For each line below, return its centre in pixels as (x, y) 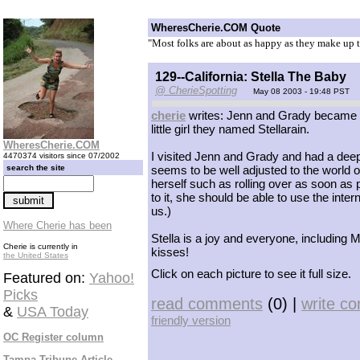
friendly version (191, 320)
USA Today (53, 312)
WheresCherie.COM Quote (216, 28)
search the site (36, 168)
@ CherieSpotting (196, 90)
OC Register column (53, 337)
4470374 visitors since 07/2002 (61, 155)
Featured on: (46, 278)
